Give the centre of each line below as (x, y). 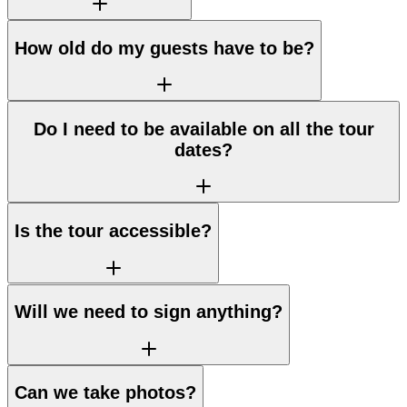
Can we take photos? (105, 393)
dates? (203, 149)
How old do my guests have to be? (164, 48)
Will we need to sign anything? (149, 312)
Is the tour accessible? (113, 230)
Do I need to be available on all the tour (203, 129)
